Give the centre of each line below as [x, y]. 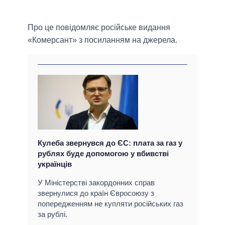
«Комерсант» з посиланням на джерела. [102, 40]
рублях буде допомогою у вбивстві [103, 154]
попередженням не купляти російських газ [110, 204]
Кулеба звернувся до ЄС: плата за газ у [110, 143]
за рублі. [52, 214]
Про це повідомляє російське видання [99, 28]
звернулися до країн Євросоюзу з [96, 193]
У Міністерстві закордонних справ [96, 183]
